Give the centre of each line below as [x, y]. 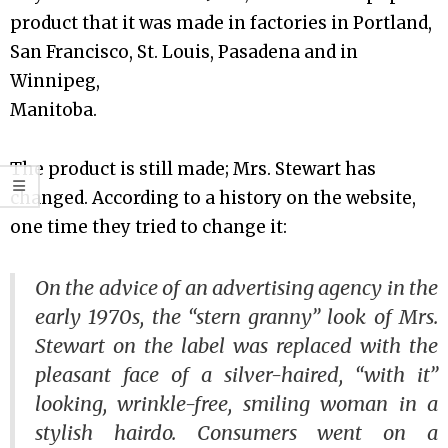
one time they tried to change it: [148, 227]
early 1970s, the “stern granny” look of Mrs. [236, 316]
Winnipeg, [55, 80]
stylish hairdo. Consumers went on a [236, 432]
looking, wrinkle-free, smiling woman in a [236, 403]
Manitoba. [53, 109]
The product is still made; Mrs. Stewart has [193, 169]
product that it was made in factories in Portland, [221, 22]
